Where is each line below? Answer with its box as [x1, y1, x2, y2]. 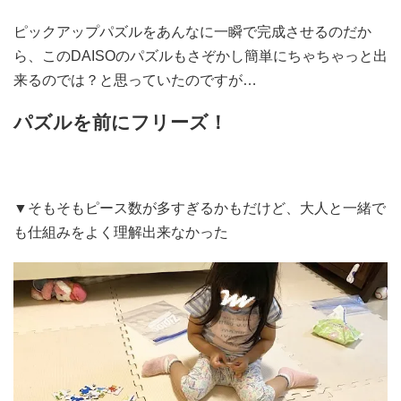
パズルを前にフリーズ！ [13, 112, 227, 132]
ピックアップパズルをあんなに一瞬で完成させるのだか [13, 24, 371, 39]
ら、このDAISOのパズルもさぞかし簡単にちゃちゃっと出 [13, 48, 388, 64]
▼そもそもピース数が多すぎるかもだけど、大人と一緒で [13, 200, 386, 216]
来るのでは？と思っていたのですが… [13, 73, 257, 88]
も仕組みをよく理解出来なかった [13, 225, 228, 240]
